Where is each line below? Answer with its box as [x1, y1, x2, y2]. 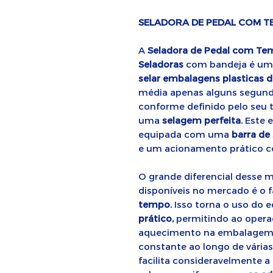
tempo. [138, 199, 172, 210]
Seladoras [138, 58, 183, 69]
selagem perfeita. [162, 115, 243, 126]
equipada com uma [138, 129, 232, 140]
